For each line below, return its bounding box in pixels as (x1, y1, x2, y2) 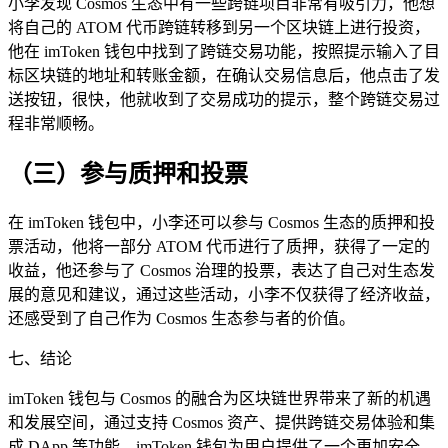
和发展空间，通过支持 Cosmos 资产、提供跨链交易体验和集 (8, 413, 435, 431)
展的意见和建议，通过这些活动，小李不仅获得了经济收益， (8, 285, 440, 303)
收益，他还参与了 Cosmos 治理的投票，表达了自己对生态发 (8, 261, 435, 279)
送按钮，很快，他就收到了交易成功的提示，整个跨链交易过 (8, 91, 440, 109)
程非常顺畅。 (8, 115, 104, 133)
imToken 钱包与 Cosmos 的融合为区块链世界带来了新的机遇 (8, 389, 431, 407)
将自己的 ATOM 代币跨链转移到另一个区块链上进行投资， (8, 19, 430, 37)
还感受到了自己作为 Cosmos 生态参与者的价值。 (8, 309, 355, 327)
